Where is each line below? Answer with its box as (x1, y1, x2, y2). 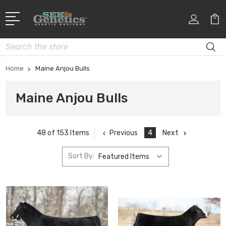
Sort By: (68, 152, 94, 161)
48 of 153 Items (37, 129, 89, 138)
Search (6, 39, 29, 48)
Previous (109, 128, 138, 137)
